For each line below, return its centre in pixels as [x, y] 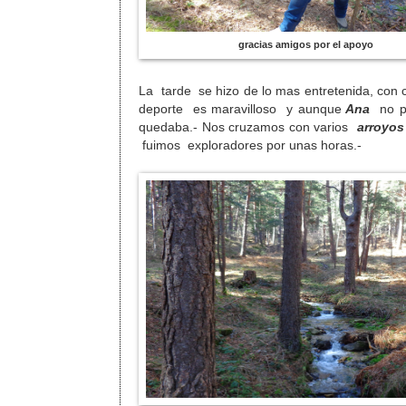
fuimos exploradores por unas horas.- [252, 146]
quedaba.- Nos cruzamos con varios [248, 128]
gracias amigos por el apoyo [307, 44]
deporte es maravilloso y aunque [240, 110]
